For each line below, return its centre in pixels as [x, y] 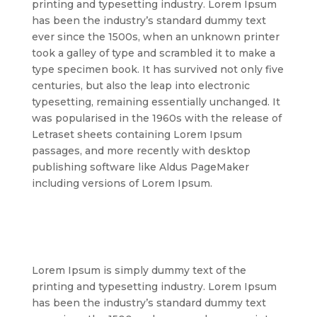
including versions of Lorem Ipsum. [122, 184]
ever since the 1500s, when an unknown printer [155, 37]
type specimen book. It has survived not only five [157, 70]
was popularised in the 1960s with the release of [156, 119]
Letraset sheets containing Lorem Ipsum [137, 135]
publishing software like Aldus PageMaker [140, 167]
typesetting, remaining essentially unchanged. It [156, 102]
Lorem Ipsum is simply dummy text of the [139, 271]
